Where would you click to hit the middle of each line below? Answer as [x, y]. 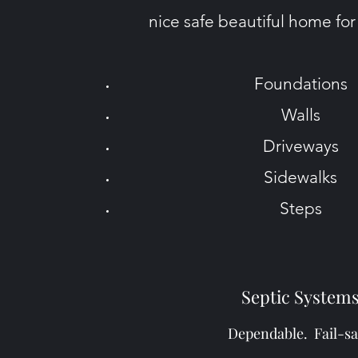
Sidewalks [300, 177]
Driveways [300, 146]
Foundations [300, 84]
